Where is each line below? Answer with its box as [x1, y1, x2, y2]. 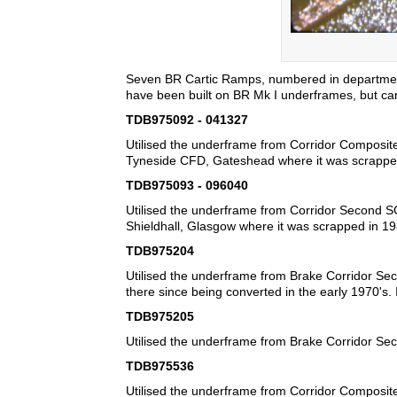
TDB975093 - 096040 [126, 178, 248, 193]
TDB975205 [126, 309, 194, 324]
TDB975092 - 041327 [126, 113, 248, 128]
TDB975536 [126, 359, 194, 374]
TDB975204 [126, 244, 194, 259]
